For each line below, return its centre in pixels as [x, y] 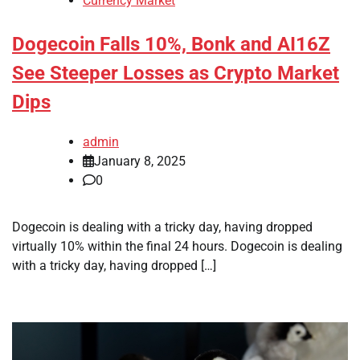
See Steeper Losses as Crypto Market [176, 74]
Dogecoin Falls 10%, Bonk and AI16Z [171, 45]
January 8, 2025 [140, 161]
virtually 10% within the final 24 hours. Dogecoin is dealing [177, 246]
